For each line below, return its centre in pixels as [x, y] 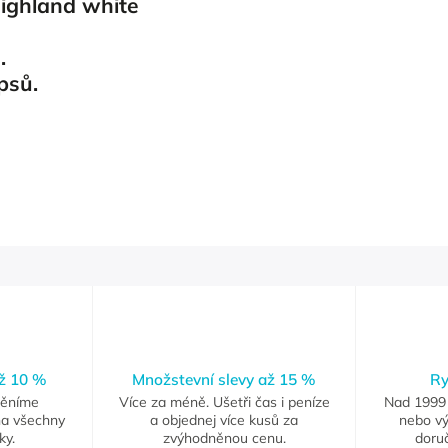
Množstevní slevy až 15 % [224, 380]
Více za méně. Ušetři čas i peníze [224, 402]
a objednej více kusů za [224, 420]
